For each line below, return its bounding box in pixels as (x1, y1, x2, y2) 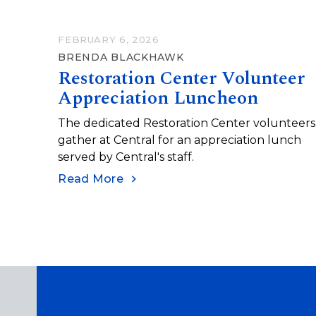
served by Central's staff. (58, 150, 195, 164)
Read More (58, 171, 124, 186)
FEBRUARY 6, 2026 (58, 33, 159, 45)
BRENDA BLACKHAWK (58, 50, 184, 63)
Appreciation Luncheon (58, 83, 259, 112)
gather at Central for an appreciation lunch (58, 133, 302, 147)
